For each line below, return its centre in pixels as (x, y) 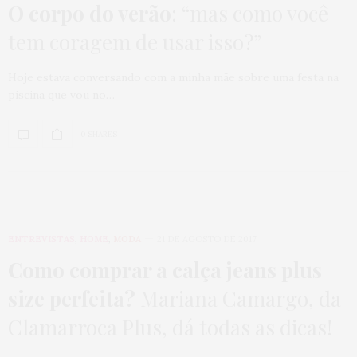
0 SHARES (99, 134)
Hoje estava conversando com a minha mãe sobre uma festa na (173, 78)
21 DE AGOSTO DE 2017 (207, 239)
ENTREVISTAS (41, 239)
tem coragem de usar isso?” (135, 42)
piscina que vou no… (61, 95)
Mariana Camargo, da (238, 299)
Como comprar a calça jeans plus (165, 270)
